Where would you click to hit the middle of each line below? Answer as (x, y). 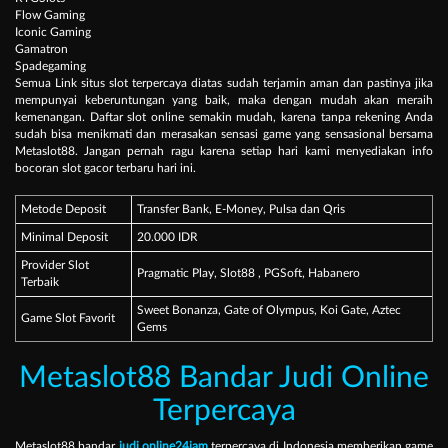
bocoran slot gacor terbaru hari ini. (105, 168)
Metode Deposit (63, 209)
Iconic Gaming (53, 32)
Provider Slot (55, 265)
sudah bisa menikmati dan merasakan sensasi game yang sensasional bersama (224, 134)
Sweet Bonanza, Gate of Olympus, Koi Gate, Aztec (269, 310)
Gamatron (41, 49)
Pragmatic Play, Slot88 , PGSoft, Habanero (248, 273)
